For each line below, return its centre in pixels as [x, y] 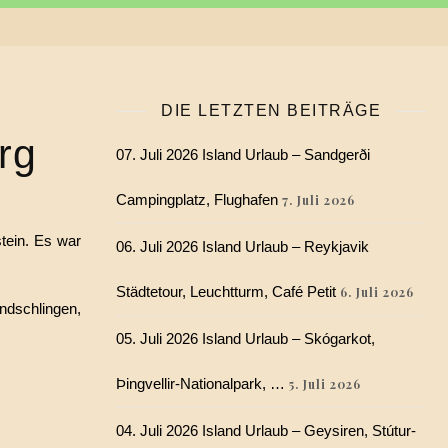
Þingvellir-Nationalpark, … [200, 383]
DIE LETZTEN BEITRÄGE [271, 110]
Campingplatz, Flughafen [197, 199]
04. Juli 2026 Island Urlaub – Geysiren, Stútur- [266, 430]
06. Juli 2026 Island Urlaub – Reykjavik [242, 246]
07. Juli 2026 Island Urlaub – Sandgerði [243, 154]
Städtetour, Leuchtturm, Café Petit [226, 291]
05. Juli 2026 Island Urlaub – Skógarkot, [245, 338]
